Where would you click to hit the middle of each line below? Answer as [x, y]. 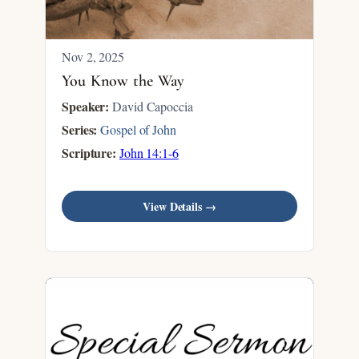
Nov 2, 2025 [93, 56]
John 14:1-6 [149, 153]
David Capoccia [151, 106]
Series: [80, 129]
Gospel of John [138, 129]
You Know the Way [123, 81]
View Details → [179, 206]
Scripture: [89, 153]
